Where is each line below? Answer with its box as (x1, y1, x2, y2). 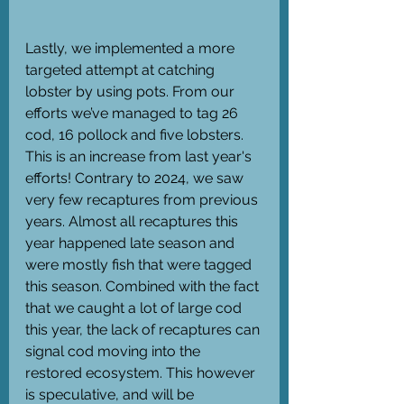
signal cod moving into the (25, 343, 204, 361)
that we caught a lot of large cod (25, 299, 245, 317)
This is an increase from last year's (25, 148, 255, 166)
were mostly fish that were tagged (25, 256, 255, 274)
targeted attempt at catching (25, 61, 218, 79)
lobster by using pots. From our (25, 83, 238, 101)
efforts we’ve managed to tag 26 (25, 105, 242, 123)
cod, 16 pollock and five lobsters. (25, 126, 247, 144)
